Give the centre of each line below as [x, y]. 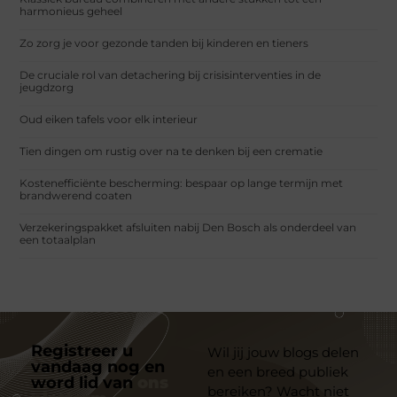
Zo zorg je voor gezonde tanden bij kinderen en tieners [164, 43]
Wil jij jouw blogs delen [283, 352]
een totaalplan [58, 239]
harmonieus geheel [71, 11]
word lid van [84, 382]
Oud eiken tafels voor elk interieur [109, 119]
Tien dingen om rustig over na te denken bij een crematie [171, 151]
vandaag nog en [98, 366]
